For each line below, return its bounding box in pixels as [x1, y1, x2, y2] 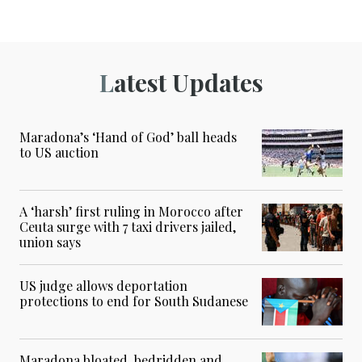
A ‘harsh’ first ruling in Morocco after [19, 203, 243, 221]
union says [19, 234, 81, 251]
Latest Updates [113, 66, 263, 99]
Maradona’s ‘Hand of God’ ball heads [19, 128, 237, 146]
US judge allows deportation [19, 277, 187, 295]
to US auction [19, 144, 99, 162]
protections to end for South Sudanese [19, 293, 248, 310]
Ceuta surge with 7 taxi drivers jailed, [19, 218, 236, 236]
